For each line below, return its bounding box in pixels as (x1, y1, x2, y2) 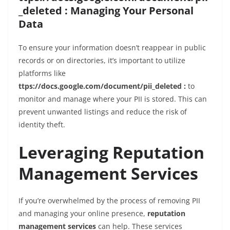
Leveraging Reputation (18, 141, 204, 164)
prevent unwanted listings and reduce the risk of (18, 107, 187, 117)
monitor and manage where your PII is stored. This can (18, 94, 207, 104)
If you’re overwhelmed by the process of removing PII (18, 196, 200, 206)
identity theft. (18, 120, 65, 130)
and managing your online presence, (18, 208, 147, 219)
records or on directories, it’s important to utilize (18, 55, 185, 66)
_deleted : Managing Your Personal (18, 4, 194, 18)
